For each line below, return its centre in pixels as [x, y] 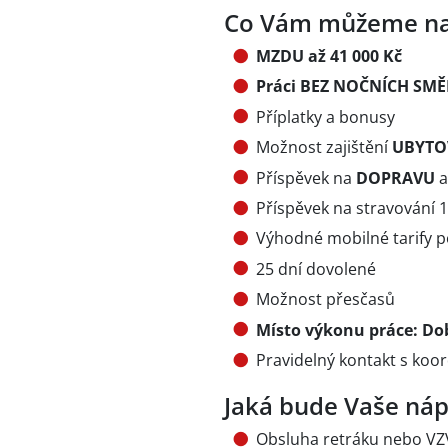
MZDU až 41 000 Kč [329, 56]
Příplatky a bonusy [325, 116]
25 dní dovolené [316, 268]
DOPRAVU [397, 177]
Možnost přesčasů [325, 299]
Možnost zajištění [324, 147]
